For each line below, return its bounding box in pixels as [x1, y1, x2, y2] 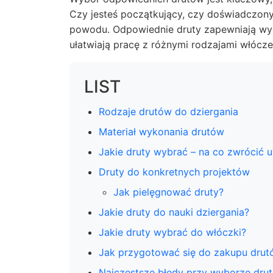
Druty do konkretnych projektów [99, 166, 250, 178]
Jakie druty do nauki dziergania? [99, 206, 249, 218]
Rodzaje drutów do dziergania [99, 105, 238, 118]
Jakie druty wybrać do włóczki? [99, 226, 246, 238]
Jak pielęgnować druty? [113, 186, 224, 198]
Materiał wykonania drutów [99, 126, 224, 138]
